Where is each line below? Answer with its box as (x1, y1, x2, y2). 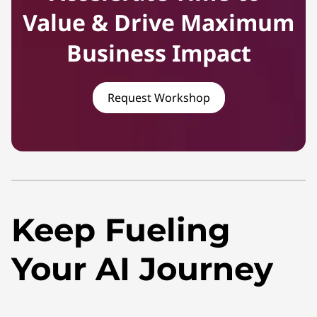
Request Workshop (107, 90, 210, 106)
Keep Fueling (11, 209, 231, 249)
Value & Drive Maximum (23, 7, 294, 38)
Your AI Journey (11, 248, 273, 288)
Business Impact (66, 38, 251, 69)
